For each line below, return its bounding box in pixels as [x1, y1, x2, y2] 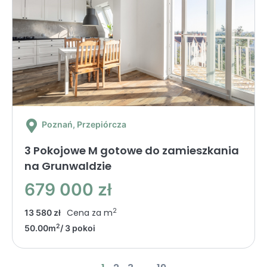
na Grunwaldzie [24, 159, 111, 174]
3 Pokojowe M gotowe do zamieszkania [24, 143, 239, 159]
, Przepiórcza [73, 119, 126, 130]
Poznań [42, 119, 73, 130]
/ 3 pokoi [60, 223, 95, 234]
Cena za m [67, 207, 113, 219]
